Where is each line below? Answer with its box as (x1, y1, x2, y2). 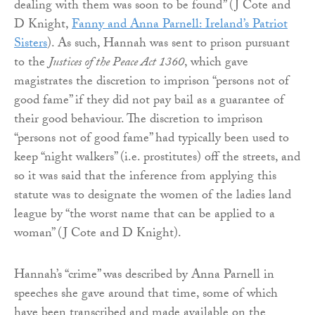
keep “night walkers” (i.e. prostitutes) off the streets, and (14, 148, 300, 170)
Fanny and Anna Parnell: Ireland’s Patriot (72, 15, 288, 37)
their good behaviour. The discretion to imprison (14, 110, 263, 132)
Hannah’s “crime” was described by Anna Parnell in (14, 265, 274, 288)
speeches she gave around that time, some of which (14, 284, 278, 307)
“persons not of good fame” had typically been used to (14, 129, 289, 151)
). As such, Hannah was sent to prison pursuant (47, 34, 290, 56)
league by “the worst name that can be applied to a (14, 205, 275, 227)
